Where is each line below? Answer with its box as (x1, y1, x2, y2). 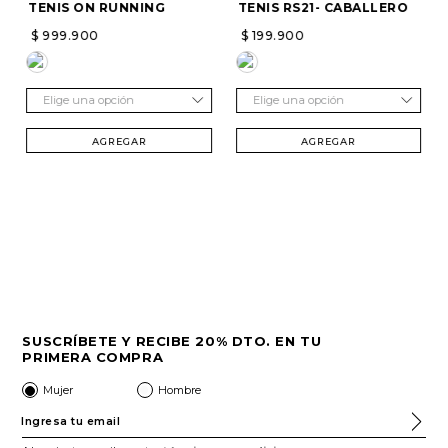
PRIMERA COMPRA (22, 348, 164, 365)
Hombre (158, 382, 202, 397)
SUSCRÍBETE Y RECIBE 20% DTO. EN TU (22, 332, 322, 349)
